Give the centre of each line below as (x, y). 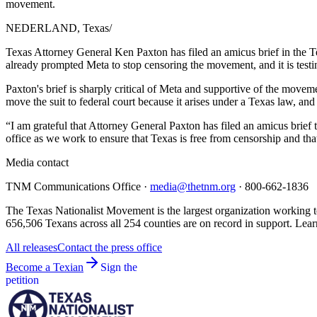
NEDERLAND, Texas (57, 28)
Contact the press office (110, 247)
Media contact (37, 162)
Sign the (119, 267)
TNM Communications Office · (76, 186)
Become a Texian (45, 267)
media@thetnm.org (193, 186)
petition (22, 279)
